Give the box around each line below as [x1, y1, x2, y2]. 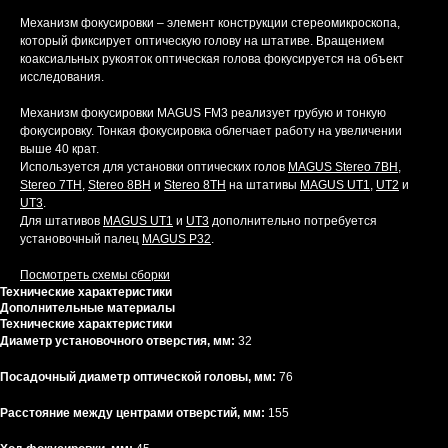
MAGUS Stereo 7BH [288, 159, 398, 174]
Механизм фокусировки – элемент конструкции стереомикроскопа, [20, 15, 400, 30]
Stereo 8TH [164, 177, 226, 192]
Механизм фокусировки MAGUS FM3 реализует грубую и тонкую [20, 105, 386, 120]
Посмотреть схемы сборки [20, 267, 170, 282]
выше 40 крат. [20, 141, 99, 156]
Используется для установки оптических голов [20, 159, 288, 174]
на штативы [226, 177, 300, 192]
